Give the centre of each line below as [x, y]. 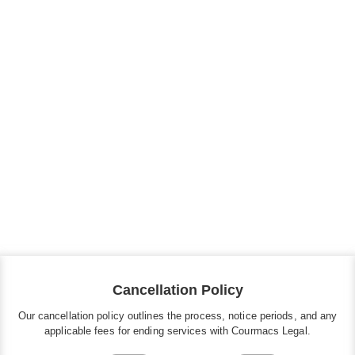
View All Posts [177, 96]
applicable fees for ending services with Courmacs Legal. [177, 331]
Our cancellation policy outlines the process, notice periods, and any [177, 316]
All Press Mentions [183, 65]
